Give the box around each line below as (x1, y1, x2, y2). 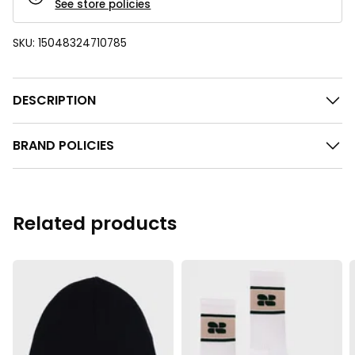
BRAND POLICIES (13, 136, 114, 155)
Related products (13, 209, 177, 236)
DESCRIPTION (13, 90, 96, 109)
